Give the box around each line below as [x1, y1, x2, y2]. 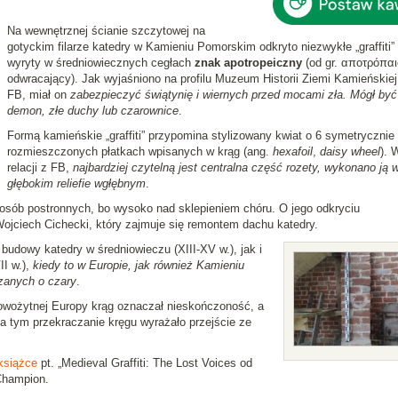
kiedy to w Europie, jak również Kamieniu [32, 259, 244, 272]
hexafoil [272, 145, 313, 158]
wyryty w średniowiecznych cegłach [6, 56, 195, 69]
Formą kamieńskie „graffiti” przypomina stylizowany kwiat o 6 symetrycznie [6, 129, 394, 142]
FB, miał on [6, 88, 70, 101]
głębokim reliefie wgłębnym [6, 177, 146, 190]
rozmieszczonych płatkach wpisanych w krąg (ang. [6, 145, 273, 158]
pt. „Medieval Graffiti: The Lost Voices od [40, 356, 252, 370]
